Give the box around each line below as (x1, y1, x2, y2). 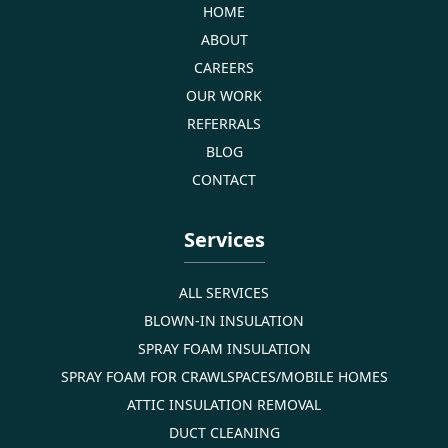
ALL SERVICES (179, 282, 269, 302)
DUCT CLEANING (168, 422, 280, 442)
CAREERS (194, 57, 254, 77)
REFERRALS (187, 113, 261, 133)
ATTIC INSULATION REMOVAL (127, 394, 321, 414)
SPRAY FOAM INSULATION (137, 338, 311, 358)
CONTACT (192, 169, 256, 189)
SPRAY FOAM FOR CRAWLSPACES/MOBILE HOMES (60, 366, 388, 386)
